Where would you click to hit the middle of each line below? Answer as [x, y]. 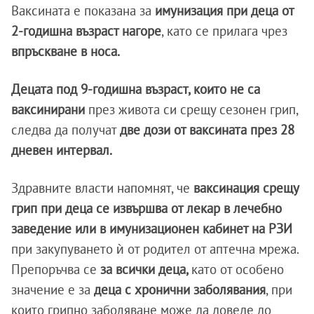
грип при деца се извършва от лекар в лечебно [146, 209]
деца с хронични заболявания [178, 290]
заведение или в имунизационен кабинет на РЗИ [152, 229]
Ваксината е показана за [81, 11]
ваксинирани [50, 110]
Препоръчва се [54, 269]
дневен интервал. [62, 150]
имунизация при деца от [223, 11]
